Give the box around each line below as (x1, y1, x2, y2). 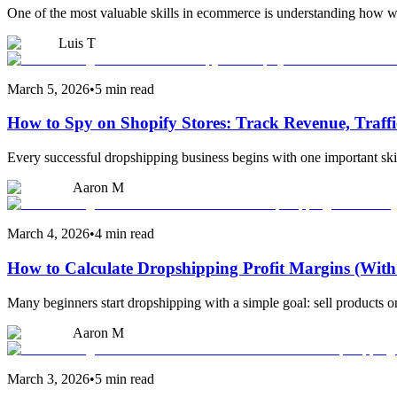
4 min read (95, 226, 154, 242)
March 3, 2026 (7, 370, 90, 386)
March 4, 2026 (7, 226, 90, 242)
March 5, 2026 (7, 81, 90, 97)
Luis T (58, 35, 96, 51)
